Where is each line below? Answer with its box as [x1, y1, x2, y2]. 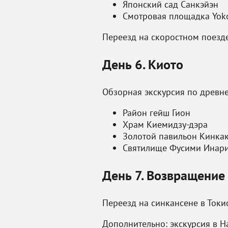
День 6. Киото [102, 56, 183, 73]
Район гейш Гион [123, 107, 190, 119]
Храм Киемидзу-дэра [123, 119, 208, 130]
